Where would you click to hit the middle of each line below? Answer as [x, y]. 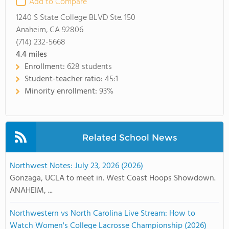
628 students [89, 67]
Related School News [130, 137]
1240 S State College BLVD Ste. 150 [76, 18]
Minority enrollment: [62, 91]
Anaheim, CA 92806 [50, 30]
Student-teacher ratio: [65, 79]
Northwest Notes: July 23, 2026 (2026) [76, 166]
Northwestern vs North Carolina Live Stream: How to [102, 214]
